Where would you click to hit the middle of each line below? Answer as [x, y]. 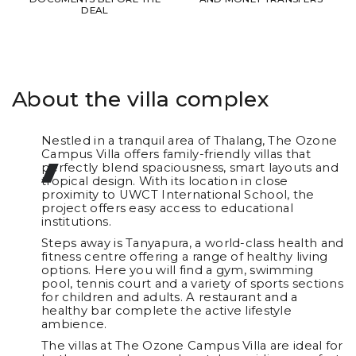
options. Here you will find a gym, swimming [177, 271]
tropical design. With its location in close [164, 182]
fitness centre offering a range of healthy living [184, 257]
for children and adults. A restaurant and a [169, 298]
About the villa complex [141, 99]
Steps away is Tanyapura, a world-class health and [192, 244]
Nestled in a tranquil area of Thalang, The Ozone [189, 141]
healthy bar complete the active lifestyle [166, 311]
